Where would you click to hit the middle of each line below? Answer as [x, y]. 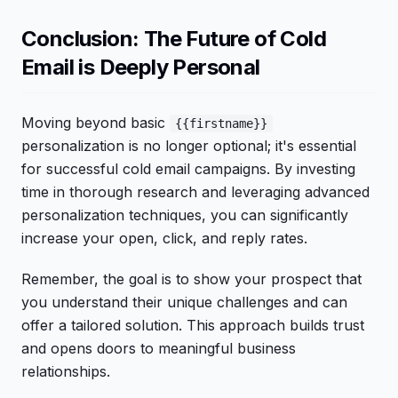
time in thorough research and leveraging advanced [195, 192]
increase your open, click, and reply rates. [164, 238]
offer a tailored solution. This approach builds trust [193, 325]
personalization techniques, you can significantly [185, 215]
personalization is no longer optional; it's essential [189, 146]
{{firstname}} [221, 123]
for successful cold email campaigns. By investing [188, 169]
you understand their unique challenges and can [184, 302]
